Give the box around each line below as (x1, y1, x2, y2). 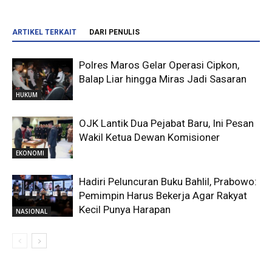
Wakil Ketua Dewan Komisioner (79, 131, 220, 144)
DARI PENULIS (89, 28, 140, 37)
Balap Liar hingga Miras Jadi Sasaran (79, 73, 246, 86)
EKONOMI (16, 149, 44, 158)
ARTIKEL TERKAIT (12, 28, 76, 37)
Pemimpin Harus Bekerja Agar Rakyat (79, 189, 247, 202)
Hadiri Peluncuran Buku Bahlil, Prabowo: (79, 175, 257, 188)
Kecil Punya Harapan (79, 203, 171, 216)
